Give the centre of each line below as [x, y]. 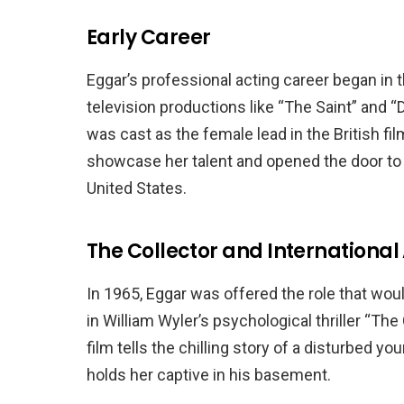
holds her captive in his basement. [209, 375]
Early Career [149, 38]
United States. [137, 188]
